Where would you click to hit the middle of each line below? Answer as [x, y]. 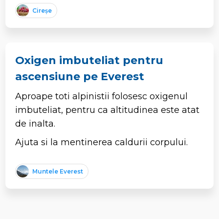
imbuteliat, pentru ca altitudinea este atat [108, 110]
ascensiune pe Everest [80, 76]
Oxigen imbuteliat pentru [89, 60]
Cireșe [42, 10]
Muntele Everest [58, 172]
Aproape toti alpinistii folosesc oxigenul [102, 96]
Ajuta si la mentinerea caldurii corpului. [102, 142]
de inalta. [35, 123]
